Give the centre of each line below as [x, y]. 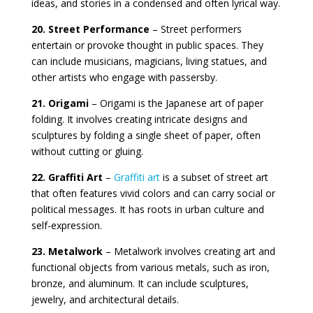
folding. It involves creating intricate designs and [139, 119]
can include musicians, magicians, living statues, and [149, 61]
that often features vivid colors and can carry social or [153, 193]
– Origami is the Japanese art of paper [177, 103]
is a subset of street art [214, 177]
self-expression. [66, 225]
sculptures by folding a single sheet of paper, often [146, 135]
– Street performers [195, 29]
